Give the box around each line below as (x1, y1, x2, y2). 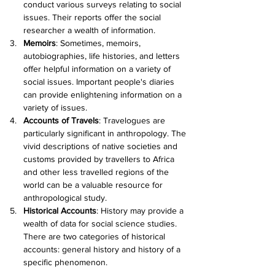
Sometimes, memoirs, (58, 38, 143, 48)
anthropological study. (23, 193, 107, 203)
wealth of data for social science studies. (23, 219, 179, 228)
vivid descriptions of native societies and (23, 141, 180, 151)
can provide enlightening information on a (23, 90, 184, 99)
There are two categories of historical (23, 231, 168, 241)
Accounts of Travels (23, 115, 99, 125)
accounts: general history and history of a (23, 244, 183, 254)
